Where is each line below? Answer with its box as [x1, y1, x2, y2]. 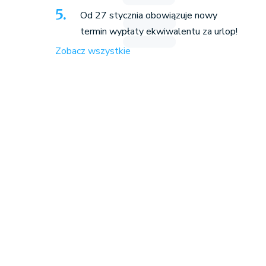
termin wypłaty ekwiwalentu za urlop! [80, 25, 237, 39]
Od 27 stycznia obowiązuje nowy [80, 9, 217, 23]
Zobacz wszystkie [55, 45, 131, 58]
